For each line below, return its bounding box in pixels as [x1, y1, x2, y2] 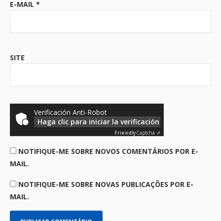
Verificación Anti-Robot [34, 108, 107, 117]
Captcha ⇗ [136, 129, 160, 136]
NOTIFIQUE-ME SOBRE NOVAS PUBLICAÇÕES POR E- [18, 180, 193, 189]
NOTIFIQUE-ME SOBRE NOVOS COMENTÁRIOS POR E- [18, 147, 198, 156]
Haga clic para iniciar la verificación [37, 117, 159, 126]
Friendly [114, 129, 136, 136]
